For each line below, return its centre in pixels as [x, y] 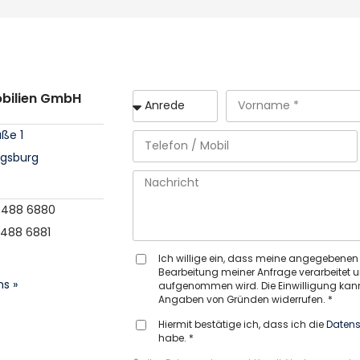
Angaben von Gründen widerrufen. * [246, 299]
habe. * [176, 338]
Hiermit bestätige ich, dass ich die [243, 324]
